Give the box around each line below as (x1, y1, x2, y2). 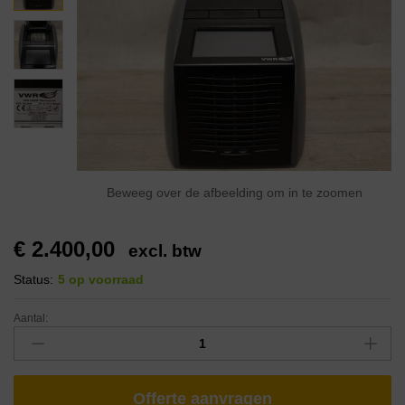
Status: (14, 272, 53, 287)
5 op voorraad (58, 272, 144, 287)
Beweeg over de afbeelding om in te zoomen (106, 185, 363, 201)
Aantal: (14, 312, 48, 325)
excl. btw (128, 241, 202, 261)
